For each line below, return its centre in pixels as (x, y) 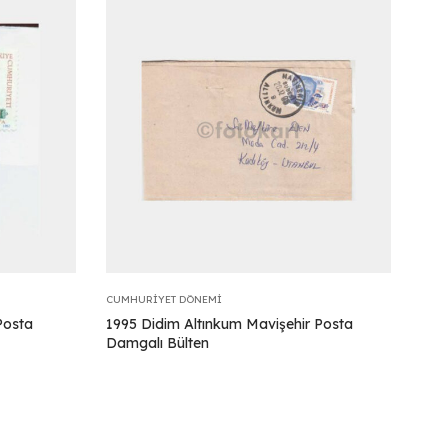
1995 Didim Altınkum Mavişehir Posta (229, 323)
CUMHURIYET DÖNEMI (164, 299)
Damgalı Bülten (157, 342)
